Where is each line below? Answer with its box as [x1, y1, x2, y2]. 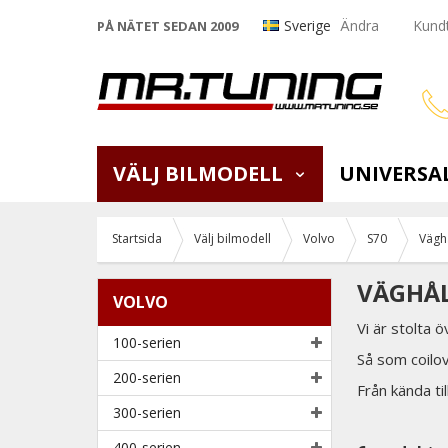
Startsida [112, 230, 162, 247]
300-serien [113, 402, 181, 422]
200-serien [113, 367, 181, 387]
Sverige [284, 16, 331, 36]
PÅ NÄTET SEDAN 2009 [97, 17, 238, 36]
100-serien [113, 332, 181, 352]
